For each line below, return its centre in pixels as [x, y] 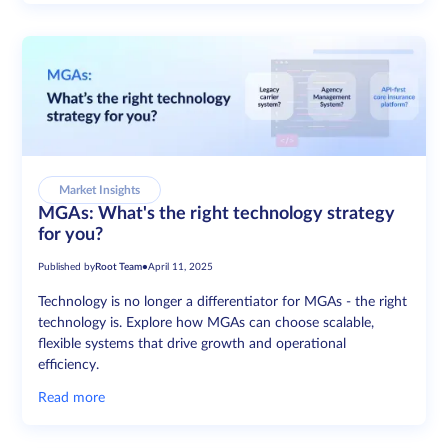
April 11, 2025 [181, 267]
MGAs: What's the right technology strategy [217, 214]
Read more [72, 398]
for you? [71, 235]
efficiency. [69, 365]
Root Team [119, 267]
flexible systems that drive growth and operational [192, 344]
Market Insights [100, 190]
